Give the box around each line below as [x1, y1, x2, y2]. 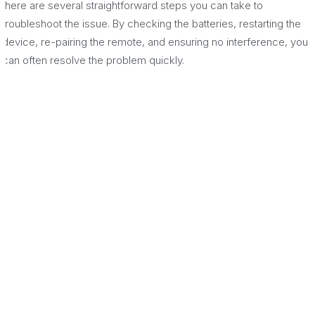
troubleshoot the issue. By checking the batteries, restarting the [2, 17, 301, 31]
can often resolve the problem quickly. [2, 53, 184, 67]
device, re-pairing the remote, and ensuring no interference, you [2, 35, 308, 49]
